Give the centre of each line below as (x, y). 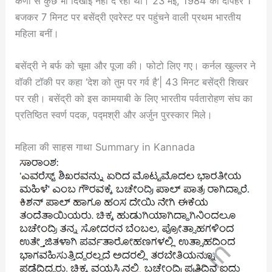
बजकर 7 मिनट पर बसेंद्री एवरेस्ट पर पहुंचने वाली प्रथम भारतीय (128, 17)
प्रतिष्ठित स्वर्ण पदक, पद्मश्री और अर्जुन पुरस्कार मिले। (114, 115)
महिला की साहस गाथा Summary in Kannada (105, 147)
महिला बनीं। (37, 33)
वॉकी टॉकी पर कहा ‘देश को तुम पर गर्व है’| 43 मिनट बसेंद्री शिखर (132, 82)
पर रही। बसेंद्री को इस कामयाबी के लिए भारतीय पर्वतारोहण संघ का (134, 99)
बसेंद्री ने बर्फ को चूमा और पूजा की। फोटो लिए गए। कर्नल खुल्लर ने (136, 66)
